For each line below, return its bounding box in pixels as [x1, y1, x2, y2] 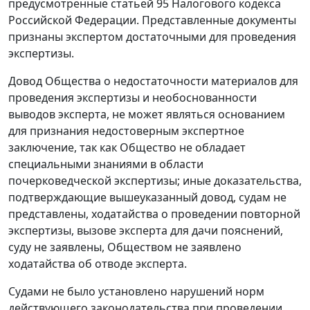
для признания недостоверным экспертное [8, 123, 244, 139]
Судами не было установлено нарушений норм [8, 284, 264, 300]
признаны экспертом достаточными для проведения [8, 29, 296, 45]
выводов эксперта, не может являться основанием [8, 107, 285, 122]
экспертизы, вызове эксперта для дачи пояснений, [8, 223, 283, 239]
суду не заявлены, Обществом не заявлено [8, 239, 241, 255]
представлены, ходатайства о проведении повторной [8, 206, 300, 222]
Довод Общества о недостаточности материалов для [8, 73, 298, 89]
